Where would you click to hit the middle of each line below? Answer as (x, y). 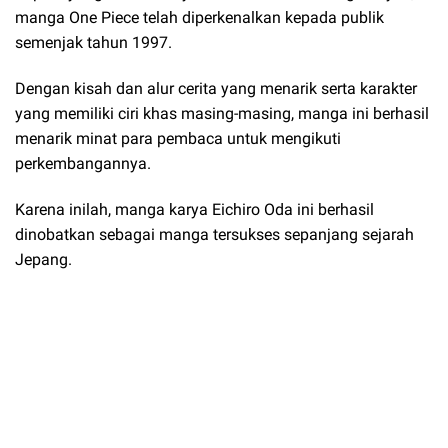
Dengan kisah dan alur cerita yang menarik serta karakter (216, 88)
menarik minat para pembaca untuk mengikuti (178, 138)
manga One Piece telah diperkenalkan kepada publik (199, 17)
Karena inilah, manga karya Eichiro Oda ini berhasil (194, 210)
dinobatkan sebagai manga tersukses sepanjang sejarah (214, 235)
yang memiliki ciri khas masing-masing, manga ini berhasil (222, 113)
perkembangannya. (83, 163)
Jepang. (43, 260)
